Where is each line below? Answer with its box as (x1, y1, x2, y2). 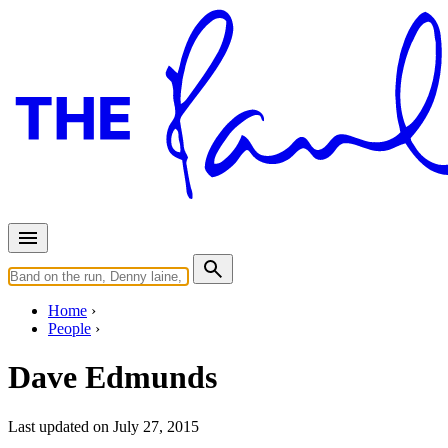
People (48, 319, 91, 337)
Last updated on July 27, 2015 (8, 417, 199, 435)
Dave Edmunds (8, 359, 217, 396)
